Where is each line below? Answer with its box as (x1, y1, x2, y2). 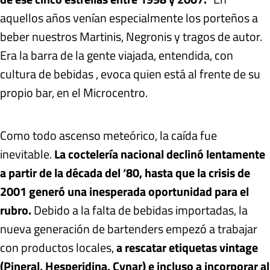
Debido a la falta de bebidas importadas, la (31, 201, 248, 220)
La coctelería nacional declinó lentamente (54, 145, 265, 164)
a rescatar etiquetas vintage (116, 238, 258, 257)
